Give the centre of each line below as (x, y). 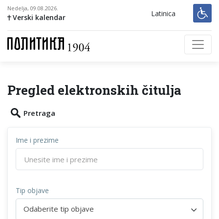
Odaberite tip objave (59, 209)
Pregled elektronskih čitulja (94, 90)
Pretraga (39, 113)
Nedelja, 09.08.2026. (33, 8)
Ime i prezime (37, 140)
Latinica (163, 13)
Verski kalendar (38, 17)
